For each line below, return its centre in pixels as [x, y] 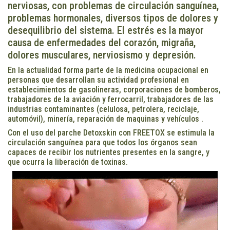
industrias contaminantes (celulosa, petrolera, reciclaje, [103, 109]
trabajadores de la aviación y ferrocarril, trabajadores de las [111, 100]
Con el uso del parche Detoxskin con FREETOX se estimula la [111, 133]
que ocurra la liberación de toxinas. [68, 162]
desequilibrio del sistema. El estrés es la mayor [106, 31]
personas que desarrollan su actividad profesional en [98, 80]
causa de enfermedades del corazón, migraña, [102, 43]
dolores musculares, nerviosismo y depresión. [102, 55]
